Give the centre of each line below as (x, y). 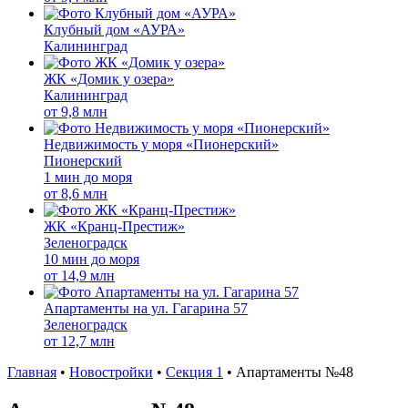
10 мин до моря (92, 259)
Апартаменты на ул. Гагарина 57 (146, 308)
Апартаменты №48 (295, 372)
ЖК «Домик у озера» (109, 79)
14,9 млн (88, 275)
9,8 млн (84, 112)
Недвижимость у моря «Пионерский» (161, 144)
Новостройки (111, 372)
